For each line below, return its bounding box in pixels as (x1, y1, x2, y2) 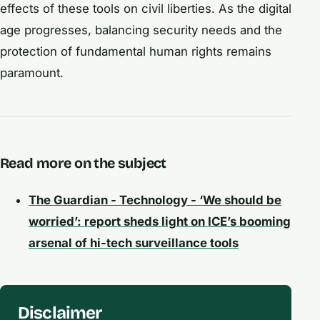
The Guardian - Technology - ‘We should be (29, 193, 281, 208)
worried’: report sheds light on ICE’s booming (29, 214, 291, 229)
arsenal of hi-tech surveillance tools (29, 236, 239, 251)
